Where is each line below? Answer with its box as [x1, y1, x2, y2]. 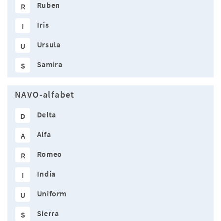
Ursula [37, 39, 61, 50]
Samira [37, 59, 63, 70]
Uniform [37, 188, 67, 199]
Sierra [37, 208, 59, 219]
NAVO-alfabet [15, 89, 75, 101]
